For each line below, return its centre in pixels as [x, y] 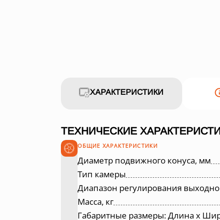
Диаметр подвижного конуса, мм [144, 160]
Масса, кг [96, 201]
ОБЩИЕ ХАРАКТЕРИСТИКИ [118, 145]
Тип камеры [102, 174]
